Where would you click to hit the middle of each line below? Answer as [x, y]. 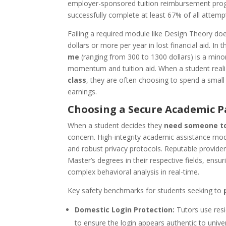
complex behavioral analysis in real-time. [134, 172]
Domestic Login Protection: [125, 209]
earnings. [82, 91]
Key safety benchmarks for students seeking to [146, 190]
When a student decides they [116, 125]
